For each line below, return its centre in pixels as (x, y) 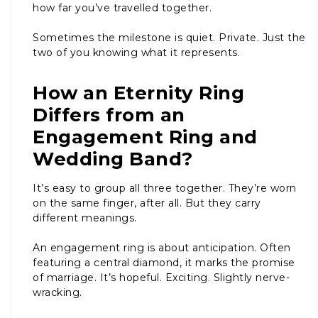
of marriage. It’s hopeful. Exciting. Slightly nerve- (161, 277)
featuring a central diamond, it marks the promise (164, 262)
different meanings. (85, 218)
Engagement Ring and (145, 137)
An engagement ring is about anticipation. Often (162, 247)
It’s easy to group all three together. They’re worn (165, 188)
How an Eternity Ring (138, 93)
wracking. (57, 292)
